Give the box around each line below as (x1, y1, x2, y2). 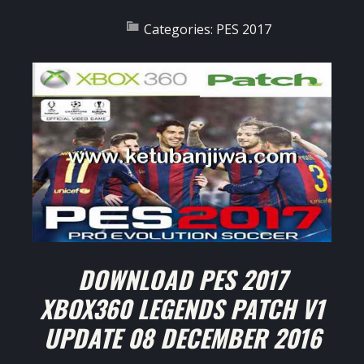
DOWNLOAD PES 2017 (77, 261, 287, 298)
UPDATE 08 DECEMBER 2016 (43, 319, 321, 357)
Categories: (144, 20, 216, 39)
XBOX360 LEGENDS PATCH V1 (40, 290, 324, 327)
